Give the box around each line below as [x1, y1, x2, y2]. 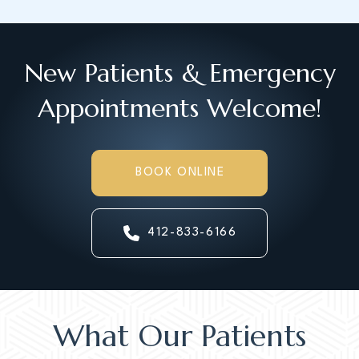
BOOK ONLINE [135, 166, 225, 179]
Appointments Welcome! [38, 91, 321, 124]
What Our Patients [53, 316, 306, 355]
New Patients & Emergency [23, 56, 336, 89]
